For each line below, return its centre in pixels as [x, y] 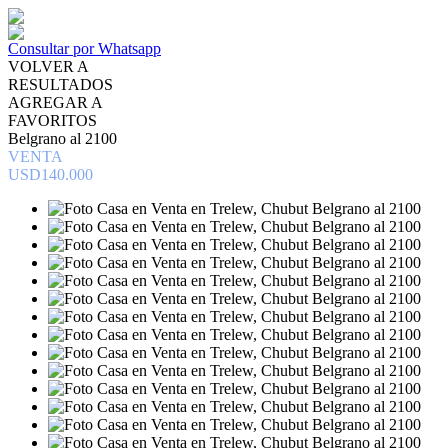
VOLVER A [48, 66]
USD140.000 [50, 174]
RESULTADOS [60, 84]
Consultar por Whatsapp [84, 48]
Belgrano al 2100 [62, 138]
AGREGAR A [55, 102]
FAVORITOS [52, 120]
